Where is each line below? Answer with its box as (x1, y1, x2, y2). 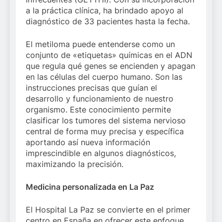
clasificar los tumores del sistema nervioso (26, 115, 186, 125)
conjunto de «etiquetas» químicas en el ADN (26, 50, 192, 60)
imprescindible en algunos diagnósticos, (26, 148, 176, 158)
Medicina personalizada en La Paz (26, 182, 154, 192)
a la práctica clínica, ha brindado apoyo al (26, 5, 183, 15)
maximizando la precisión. (26, 159, 123, 169)
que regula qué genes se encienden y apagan (26, 61, 195, 71)
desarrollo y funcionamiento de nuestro (26, 94, 173, 104)
